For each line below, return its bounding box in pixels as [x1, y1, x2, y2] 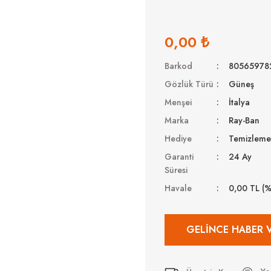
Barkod [165, 60, 192, 72]
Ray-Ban [229, 114, 260, 126]
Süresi [165, 164, 188, 176]
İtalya [229, 96, 250, 108]
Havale [165, 182, 192, 194]
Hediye [165, 132, 192, 145]
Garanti [165, 151, 194, 163]
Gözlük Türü [165, 78, 214, 90]
